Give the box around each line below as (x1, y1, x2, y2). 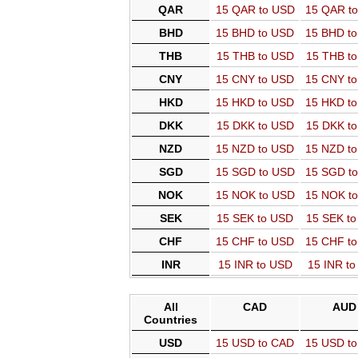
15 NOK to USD (215, 189, 295, 201)
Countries (144, 313, 197, 326)
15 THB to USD (216, 50, 294, 62)
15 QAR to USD (215, 3, 295, 16)
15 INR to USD (217, 258, 292, 271)
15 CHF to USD (216, 235, 294, 248)
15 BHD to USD (216, 26, 294, 39)
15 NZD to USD (216, 142, 294, 155)
